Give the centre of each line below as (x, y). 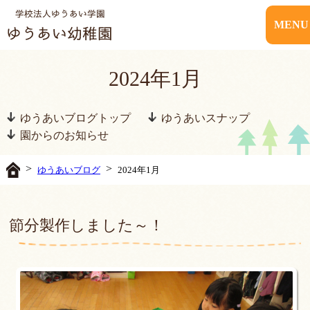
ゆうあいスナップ (206, 118)
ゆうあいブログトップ (75, 118)
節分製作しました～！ (87, 225)
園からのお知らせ (64, 135)
